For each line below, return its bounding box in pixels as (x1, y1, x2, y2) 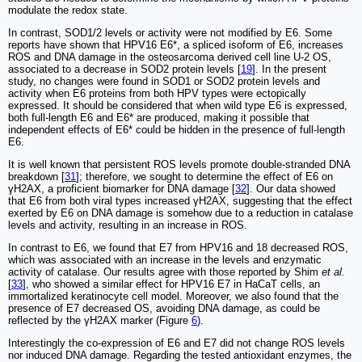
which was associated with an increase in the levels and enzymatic (8, 253, 322, 266)
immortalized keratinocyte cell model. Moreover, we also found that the (8, 289, 339, 302)
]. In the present (252, 62, 326, 75)
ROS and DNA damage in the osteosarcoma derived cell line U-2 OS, (8, 50, 331, 63)
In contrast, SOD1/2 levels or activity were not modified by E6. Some (8, 26, 332, 39)
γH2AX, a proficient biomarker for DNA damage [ (8, 182, 235, 195)
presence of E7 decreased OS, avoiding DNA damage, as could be (8, 301, 320, 314)
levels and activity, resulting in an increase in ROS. (8, 218, 247, 231)
